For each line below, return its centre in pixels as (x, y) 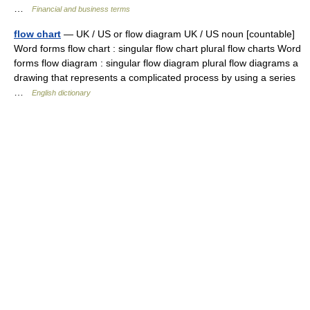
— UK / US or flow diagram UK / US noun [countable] (178, 34)
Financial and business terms (81, 9)
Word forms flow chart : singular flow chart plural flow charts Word (157, 48)
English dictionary (61, 93)
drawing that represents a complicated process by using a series (155, 77)
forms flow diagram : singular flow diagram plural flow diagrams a (156, 63)
